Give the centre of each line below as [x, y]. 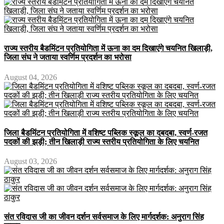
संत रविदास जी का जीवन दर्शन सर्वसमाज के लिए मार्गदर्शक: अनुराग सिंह [104, 217]
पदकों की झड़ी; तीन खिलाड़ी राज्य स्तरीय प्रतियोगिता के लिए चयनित [101, 141]
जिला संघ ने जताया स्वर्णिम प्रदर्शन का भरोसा [68, 57]
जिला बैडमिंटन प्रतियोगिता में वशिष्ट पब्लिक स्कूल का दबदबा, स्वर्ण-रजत [106, 132]
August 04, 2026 [30, 77]
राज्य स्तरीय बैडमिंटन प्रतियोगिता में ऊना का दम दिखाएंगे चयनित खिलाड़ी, [108, 48]
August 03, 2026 [30, 161]
